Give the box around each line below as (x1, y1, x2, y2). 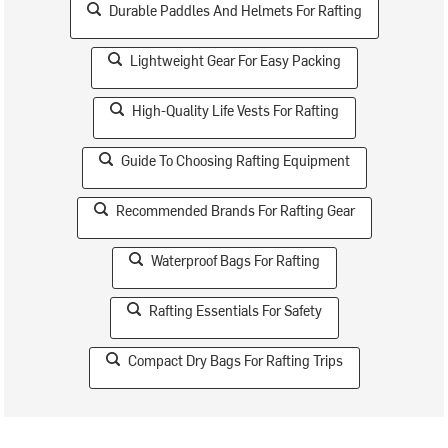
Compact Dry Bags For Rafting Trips (127, 350, 343, 370)
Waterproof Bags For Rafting (150, 250, 320, 270)
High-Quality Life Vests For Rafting (131, 100, 339, 120)
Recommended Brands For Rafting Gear (115, 200, 355, 220)
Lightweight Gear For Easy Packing (129, 50, 341, 70)
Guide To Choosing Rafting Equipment (120, 150, 350, 170)
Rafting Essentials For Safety (148, 300, 322, 320)
